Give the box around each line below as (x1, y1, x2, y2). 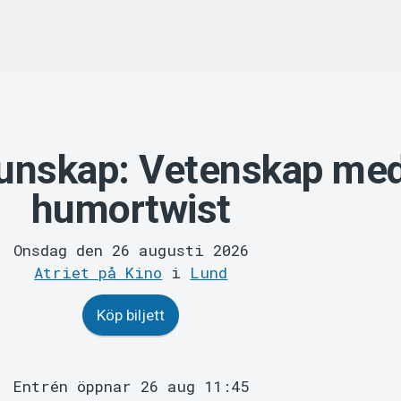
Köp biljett (97, 306, 166, 325)
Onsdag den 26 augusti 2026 (13, 240, 249, 261)
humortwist (30, 186, 231, 233)
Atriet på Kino (34, 262, 163, 284)
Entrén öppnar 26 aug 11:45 (13, 376, 250, 397)
